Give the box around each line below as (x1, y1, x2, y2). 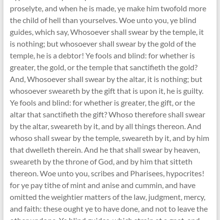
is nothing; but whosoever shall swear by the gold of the (9, 39, 196, 49)
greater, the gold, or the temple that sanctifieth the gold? (9, 62, 197, 72)
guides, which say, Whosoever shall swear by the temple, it (9, 27, 204, 37)
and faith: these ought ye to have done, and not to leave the (9, 204, 208, 214)
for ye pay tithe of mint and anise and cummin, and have (9, 180, 195, 190)
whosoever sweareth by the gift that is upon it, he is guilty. (9, 86, 203, 96)
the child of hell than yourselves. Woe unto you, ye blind (9, 15, 196, 25)
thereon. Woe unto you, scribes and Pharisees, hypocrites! (9, 168, 204, 178)
